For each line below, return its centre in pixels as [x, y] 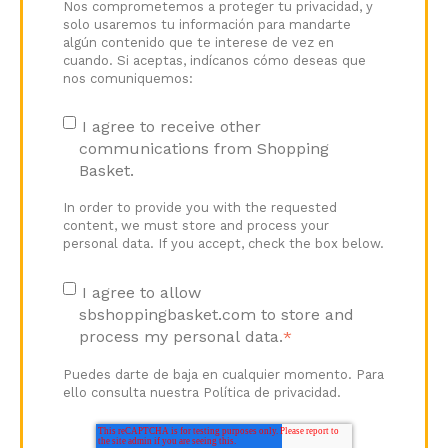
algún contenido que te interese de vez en [198, 42]
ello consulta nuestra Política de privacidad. [202, 392]
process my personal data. [181, 336]
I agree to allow [141, 292]
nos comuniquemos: [128, 78]
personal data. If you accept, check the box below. [223, 244]
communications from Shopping [204, 149]
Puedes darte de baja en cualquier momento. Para [223, 374]
